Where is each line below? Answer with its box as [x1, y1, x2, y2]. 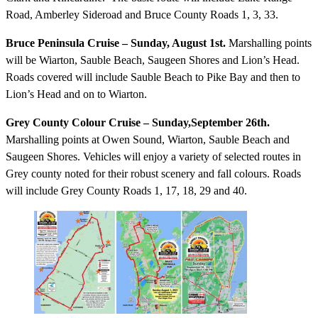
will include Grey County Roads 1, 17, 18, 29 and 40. [6, 184, 247, 197]
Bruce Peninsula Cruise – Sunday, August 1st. [6, 36, 226, 49]
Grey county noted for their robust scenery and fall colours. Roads [6, 167, 301, 180]
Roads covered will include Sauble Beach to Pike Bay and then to [6, 70, 300, 83]
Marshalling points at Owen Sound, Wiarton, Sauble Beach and [6, 133, 290, 146]
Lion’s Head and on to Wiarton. [6, 87, 147, 100]
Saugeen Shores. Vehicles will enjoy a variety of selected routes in [6, 150, 301, 163]
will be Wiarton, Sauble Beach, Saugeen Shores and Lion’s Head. [6, 53, 300, 66]
